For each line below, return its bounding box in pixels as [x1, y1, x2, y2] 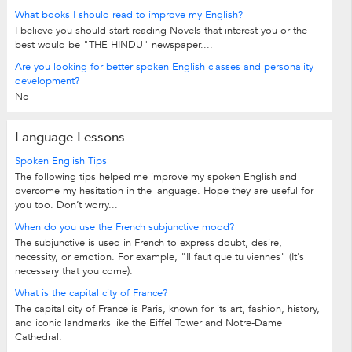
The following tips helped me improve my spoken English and [14, 169, 297, 184]
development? [14, 73, 79, 88]
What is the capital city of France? [14, 285, 167, 300]
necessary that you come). [14, 263, 133, 278]
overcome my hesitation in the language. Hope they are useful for [14, 183, 313, 198]
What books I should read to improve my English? [14, 7, 243, 22]
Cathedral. [14, 329, 62, 344]
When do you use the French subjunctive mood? [14, 219, 234, 234]
